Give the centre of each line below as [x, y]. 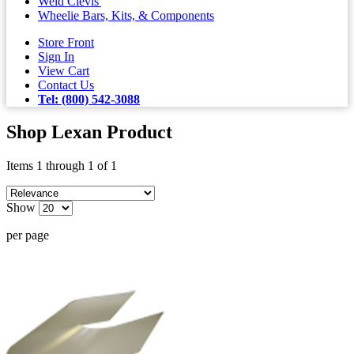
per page [28, 235]
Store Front [66, 42]
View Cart [64, 70]
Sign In [56, 56]
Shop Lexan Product [89, 132]
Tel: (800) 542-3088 [89, 99]
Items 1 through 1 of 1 [62, 166]
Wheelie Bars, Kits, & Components [126, 15]
